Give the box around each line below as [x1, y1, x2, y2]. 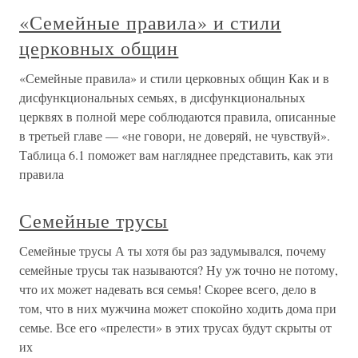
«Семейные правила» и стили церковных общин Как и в [19, 70, 329, 86]
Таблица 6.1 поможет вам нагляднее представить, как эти [19, 146, 333, 163]
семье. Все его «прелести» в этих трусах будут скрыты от [19, 319, 332, 336]
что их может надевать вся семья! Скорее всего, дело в [19, 280, 316, 297]
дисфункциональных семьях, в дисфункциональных [19, 89, 305, 105]
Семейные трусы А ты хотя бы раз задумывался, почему [19, 242, 326, 259]
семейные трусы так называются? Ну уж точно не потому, [19, 261, 338, 278]
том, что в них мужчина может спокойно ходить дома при [19, 300, 336, 316]
